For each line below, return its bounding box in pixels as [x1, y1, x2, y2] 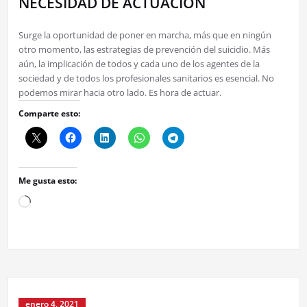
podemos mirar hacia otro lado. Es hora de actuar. [18, 86, 221, 99]
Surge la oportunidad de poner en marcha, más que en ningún [18, 28, 271, 41]
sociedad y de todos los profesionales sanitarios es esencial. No [18, 71, 274, 84]
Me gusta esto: [18, 174, 77, 186]
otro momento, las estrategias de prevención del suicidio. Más [18, 42, 270, 56]
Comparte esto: [18, 107, 80, 119]
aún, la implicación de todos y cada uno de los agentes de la [18, 57, 260, 70]
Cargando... [29, 193, 76, 206]
